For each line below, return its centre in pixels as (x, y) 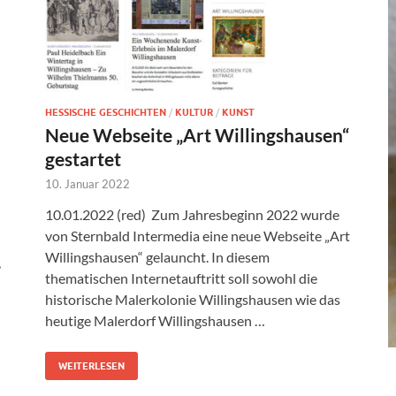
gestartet (83, 158)
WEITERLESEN (91, 366)
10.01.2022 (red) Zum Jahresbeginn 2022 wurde (192, 214)
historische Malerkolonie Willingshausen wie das (193, 299)
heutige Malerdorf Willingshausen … (155, 320)
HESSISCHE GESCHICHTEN (106, 112)
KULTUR (194, 112)
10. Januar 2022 (88, 183)
